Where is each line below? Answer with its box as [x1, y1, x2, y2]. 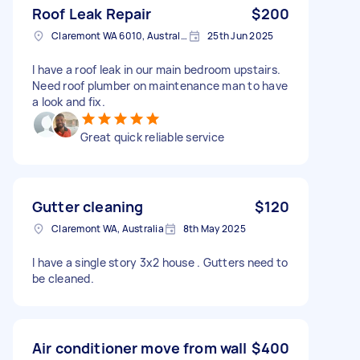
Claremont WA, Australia [51, 221, 164, 235]
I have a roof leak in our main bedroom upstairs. [32, 61, 280, 77]
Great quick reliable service [80, 129, 224, 145]
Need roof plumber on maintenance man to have [32, 77, 288, 93]
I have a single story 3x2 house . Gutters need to [32, 254, 288, 270]
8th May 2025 [182, 221, 246, 235]
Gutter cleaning [32, 196, 144, 216]
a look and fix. [32, 93, 105, 109]
